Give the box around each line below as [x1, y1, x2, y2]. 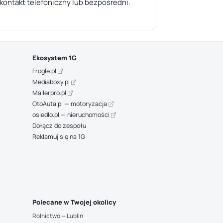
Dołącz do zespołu [32, 121, 86, 130]
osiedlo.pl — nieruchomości [32, 111, 111, 119]
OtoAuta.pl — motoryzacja [32, 100, 109, 108]
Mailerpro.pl [32, 89, 68, 97]
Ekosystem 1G [32, 53, 77, 62]
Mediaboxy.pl [32, 78, 71, 86]
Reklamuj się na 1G [32, 132, 85, 141]
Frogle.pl [32, 67, 58, 75]
